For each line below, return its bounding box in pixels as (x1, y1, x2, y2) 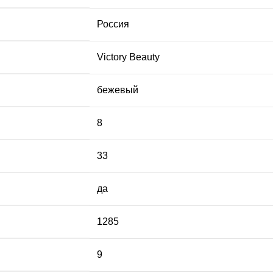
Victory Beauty (97, 52, 160, 63)
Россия (97, 19, 129, 30)
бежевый (97, 85, 138, 96)
